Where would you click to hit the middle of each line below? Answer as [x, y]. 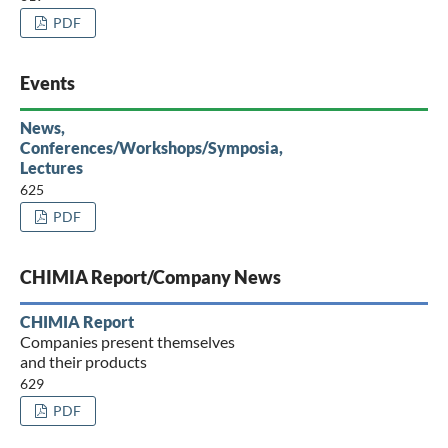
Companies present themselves [127, 341]
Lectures [51, 167]
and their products [83, 361]
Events [47, 82]
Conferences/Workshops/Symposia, [151, 147]
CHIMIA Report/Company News [150, 276]
